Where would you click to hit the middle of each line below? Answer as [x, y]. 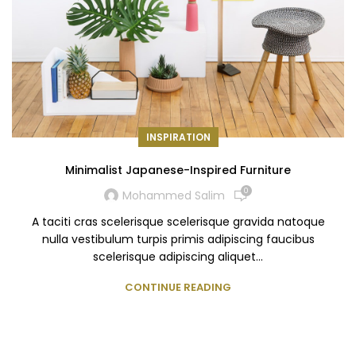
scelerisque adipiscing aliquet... [178, 256]
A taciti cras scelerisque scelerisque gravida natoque [178, 221]
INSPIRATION [178, 137]
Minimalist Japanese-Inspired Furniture [178, 170]
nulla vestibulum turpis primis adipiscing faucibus [178, 239]
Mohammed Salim [173, 196]
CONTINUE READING [178, 287]
